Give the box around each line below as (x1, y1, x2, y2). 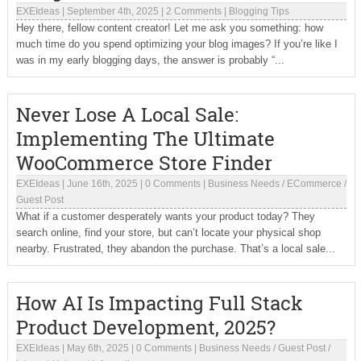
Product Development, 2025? (15, 314, 276, 340)
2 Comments (165, 6, 222, 17)
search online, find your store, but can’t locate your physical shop (15, 226, 321, 239)
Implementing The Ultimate (15, 126, 275, 151)
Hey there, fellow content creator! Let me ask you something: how (15, 22, 323, 34)
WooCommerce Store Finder (15, 150, 272, 176)
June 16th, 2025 (66, 178, 138, 189)
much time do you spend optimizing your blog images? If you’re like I (15, 38, 338, 50)
